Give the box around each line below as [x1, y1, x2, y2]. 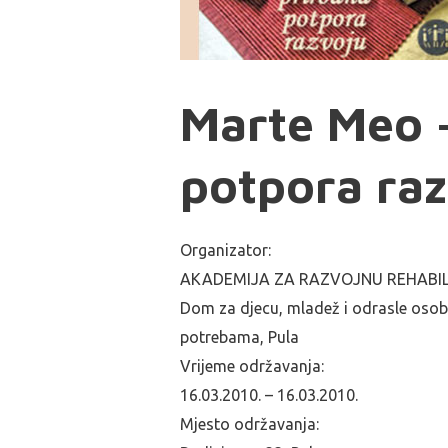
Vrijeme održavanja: [180, 357, 324, 375]
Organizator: [180, 241, 271, 259]
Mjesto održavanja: [180, 415, 319, 433]
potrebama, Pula [180, 328, 299, 346]
